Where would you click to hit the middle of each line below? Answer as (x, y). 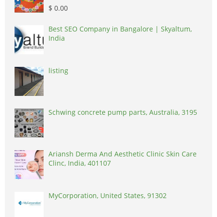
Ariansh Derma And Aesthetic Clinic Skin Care (123, 154)
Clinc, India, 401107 (80, 163)
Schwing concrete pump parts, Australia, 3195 (123, 112)
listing (58, 71)
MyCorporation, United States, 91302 (108, 196)
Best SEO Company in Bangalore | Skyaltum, (120, 29)
